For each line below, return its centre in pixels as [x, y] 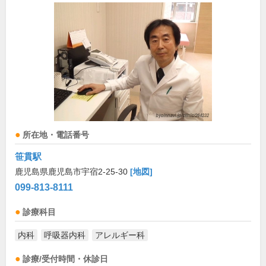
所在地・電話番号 [56, 135]
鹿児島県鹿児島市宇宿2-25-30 [72, 172]
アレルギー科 [120, 235]
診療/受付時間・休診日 [65, 259]
